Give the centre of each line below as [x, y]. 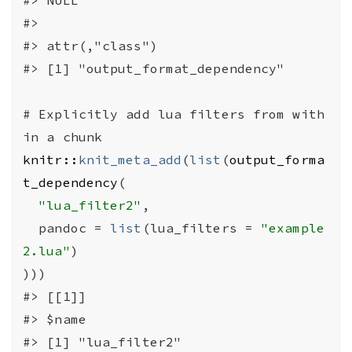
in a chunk [62, 136]
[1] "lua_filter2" [110, 341]
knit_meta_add [130, 159]
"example [293, 227]
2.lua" [47, 250]
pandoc [66, 227]
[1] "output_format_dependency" [162, 68]
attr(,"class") [98, 45]
